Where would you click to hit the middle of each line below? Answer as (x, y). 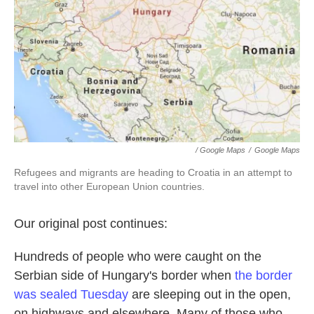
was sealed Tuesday (71, 295)
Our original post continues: (91, 224)
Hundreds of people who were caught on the (138, 257)
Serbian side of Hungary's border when (124, 276)
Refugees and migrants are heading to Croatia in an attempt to (153, 173)
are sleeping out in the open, (210, 295)
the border (264, 276)
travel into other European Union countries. (109, 187)
